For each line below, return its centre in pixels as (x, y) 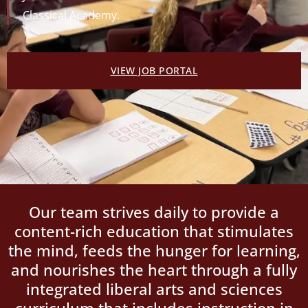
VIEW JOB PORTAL (154, 71)
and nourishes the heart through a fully (154, 270)
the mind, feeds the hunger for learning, (154, 251)
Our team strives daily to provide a (154, 212)
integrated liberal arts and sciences (154, 289)
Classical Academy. (73, 15)
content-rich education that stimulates (154, 231)
